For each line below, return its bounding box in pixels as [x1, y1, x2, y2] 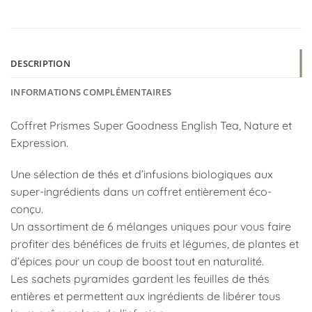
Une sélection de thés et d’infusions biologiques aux [10, 167, 273, 182]
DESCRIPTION [10, 56, 70, 70]
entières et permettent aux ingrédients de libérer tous [10, 289, 281, 304]
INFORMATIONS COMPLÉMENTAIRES [10, 85, 172, 98]
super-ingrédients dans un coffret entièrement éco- [10, 185, 272, 199]
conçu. [10, 202, 43, 217]
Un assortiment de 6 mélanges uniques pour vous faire [10, 219, 291, 234]
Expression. [10, 135, 68, 150]
